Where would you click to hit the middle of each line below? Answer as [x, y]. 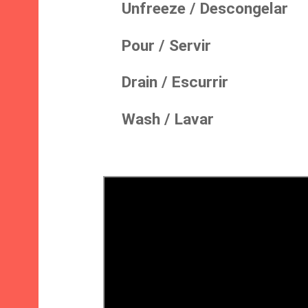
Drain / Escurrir [161, 82]
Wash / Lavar [153, 119]
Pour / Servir [152, 45]
